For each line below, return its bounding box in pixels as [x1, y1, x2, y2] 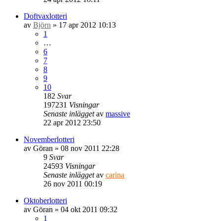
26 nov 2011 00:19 [43, 179, 102, 188]
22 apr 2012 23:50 [43, 118, 101, 127]
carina [106, 170, 124, 179]
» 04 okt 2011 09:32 [53, 205, 117, 214]
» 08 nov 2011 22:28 [53, 144, 119, 152]
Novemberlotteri [24, 135, 74, 144]
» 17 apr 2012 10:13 [51, 20, 116, 29]
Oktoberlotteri [24, 196, 67, 205]
